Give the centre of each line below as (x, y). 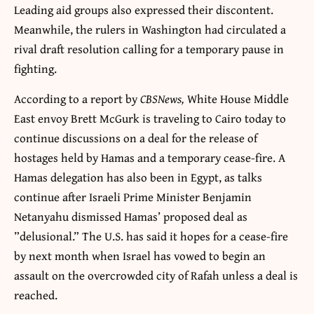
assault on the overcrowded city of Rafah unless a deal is (156, 275)
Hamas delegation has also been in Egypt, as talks (138, 177)
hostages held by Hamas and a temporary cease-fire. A (150, 158)
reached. (36, 295)
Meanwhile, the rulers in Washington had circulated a (150, 29)
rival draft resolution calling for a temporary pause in (149, 49)
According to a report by (77, 99)
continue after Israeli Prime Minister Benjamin (133, 197)
